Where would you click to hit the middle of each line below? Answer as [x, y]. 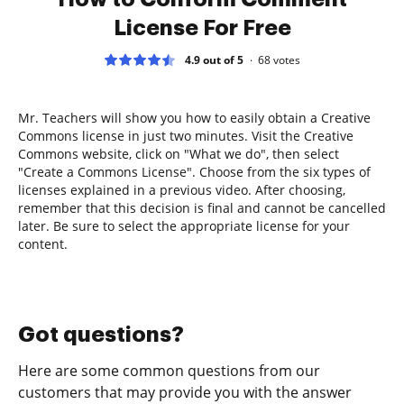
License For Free [202, 28]
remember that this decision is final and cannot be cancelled [202, 207]
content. [43, 243]
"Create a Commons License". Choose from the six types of [194, 171]
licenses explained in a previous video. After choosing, [182, 189]
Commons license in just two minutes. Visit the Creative [186, 135]
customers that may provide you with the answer [185, 392]
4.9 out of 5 [214, 60]
